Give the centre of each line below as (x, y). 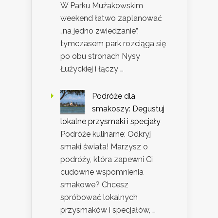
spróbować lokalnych (99, 197)
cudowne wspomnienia (102, 172)
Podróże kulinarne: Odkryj (106, 134)
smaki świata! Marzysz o (104, 146)
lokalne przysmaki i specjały (110, 121)
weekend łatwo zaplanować (111, 18)
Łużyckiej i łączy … (92, 69)
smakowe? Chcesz (94, 184)
